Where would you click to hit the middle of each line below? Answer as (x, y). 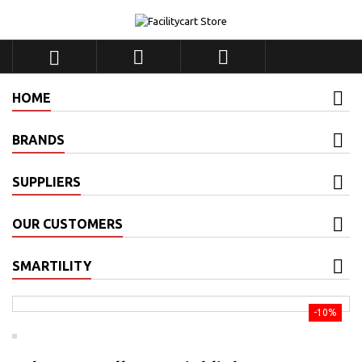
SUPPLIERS (46, 181)
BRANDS (38, 139)
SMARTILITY (52, 265)
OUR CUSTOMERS (67, 223)
